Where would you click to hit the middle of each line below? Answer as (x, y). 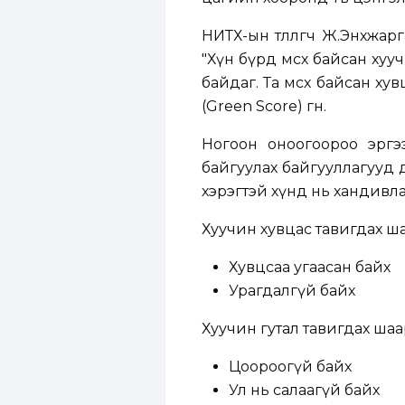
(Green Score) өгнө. (264, 106)
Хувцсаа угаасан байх (310, 267)
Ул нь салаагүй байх (304, 390)
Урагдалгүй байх (292, 291)
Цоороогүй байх (290, 367)
